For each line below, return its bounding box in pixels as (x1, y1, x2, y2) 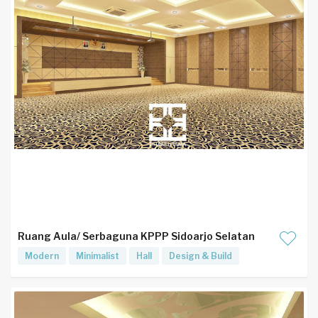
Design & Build (169, 251, 232, 261)
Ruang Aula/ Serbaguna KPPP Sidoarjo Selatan (18, 230, 255, 242)
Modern (25, 251, 59, 261)
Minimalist (76, 251, 119, 261)
